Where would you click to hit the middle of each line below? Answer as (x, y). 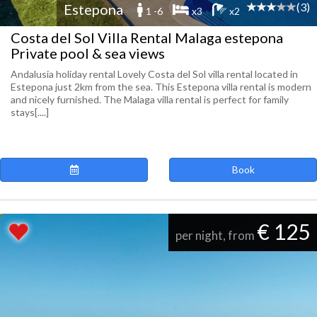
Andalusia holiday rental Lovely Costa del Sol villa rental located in (154, 74)
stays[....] (30, 112)
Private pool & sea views (88, 53)
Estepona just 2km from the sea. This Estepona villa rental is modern (161, 87)
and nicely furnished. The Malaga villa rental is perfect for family (150, 99)
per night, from (216, 235)
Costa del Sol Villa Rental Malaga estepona (147, 38)
